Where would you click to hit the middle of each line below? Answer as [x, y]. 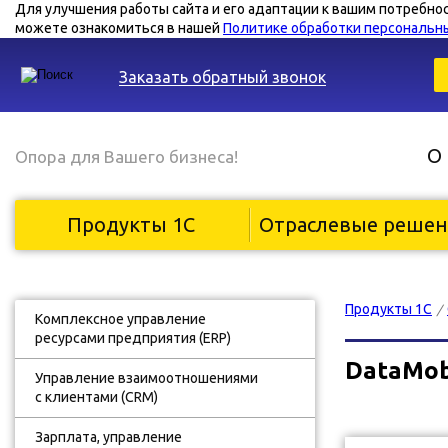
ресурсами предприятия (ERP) [133, 338]
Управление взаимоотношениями [146, 378]
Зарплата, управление [108, 437]
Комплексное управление [120, 319]
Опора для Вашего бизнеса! [126, 156]
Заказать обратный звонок [222, 77]
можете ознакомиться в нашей [119, 28]
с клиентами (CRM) [96, 397]
